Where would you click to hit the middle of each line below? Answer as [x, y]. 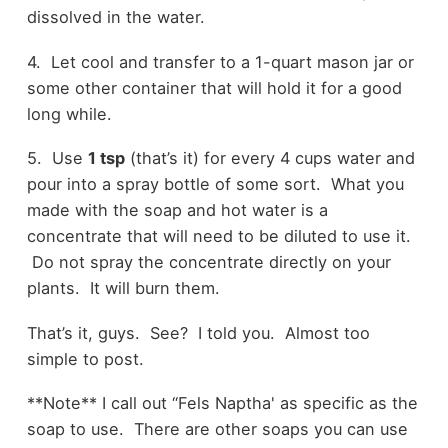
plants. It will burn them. [123, 288]
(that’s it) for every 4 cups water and [269, 158]
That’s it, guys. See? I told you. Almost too [198, 332]
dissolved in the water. [115, 17]
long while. [69, 113]
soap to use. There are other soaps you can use [217, 429]
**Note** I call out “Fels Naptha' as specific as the [222, 403]
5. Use [57, 158]
